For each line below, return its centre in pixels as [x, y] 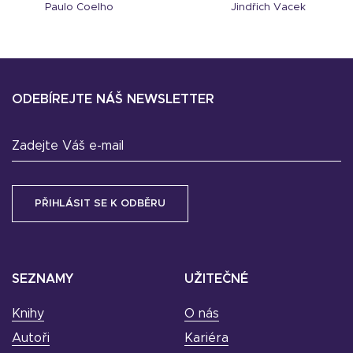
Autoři [31, 338]
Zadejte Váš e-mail [68, 146]
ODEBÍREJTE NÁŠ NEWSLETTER [113, 100]
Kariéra [206, 338]
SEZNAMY [43, 279]
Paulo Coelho [79, 8]
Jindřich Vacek [268, 8]
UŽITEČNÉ [216, 279]
